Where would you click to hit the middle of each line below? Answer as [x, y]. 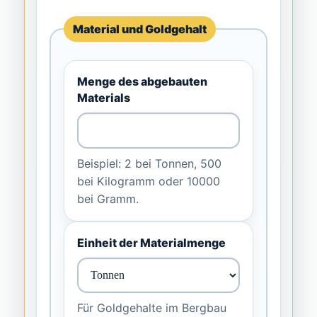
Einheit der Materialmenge [152, 243]
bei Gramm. [108, 199]
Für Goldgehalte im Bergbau [152, 308]
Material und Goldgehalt [140, 29]
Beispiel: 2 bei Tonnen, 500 [150, 164]
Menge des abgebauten [143, 82]
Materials [104, 98]
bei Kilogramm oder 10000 [149, 181]
